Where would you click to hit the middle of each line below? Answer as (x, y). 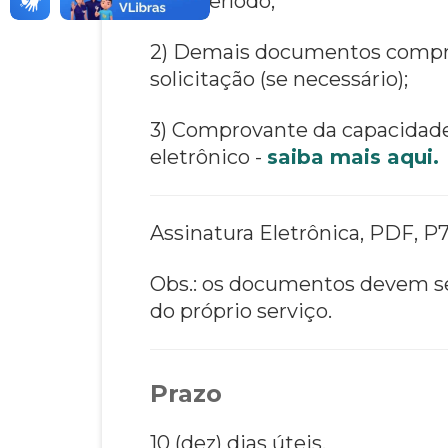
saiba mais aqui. (353, 156)
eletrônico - (208, 156)
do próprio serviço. (241, 310)
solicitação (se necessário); (279, 78)
